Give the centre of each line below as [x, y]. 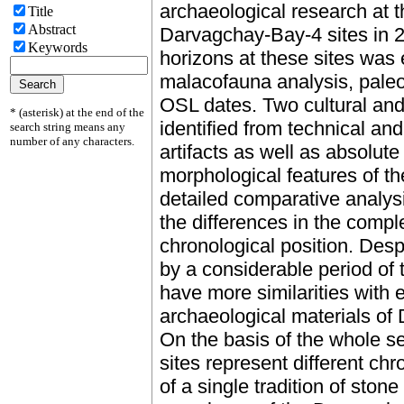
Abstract [52, 29]
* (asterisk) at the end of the [77, 112]
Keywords [58, 47]
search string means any [68, 127]
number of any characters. [72, 141]
